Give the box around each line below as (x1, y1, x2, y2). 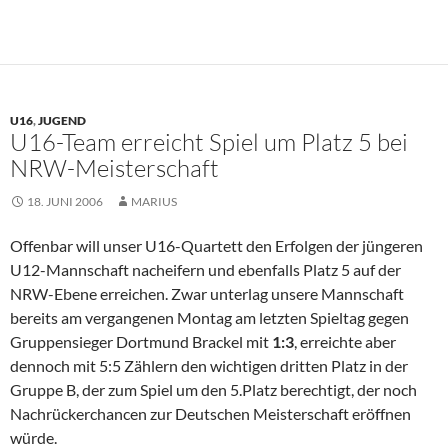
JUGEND (38, 113, 86, 129)
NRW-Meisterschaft (10, 153, 219, 184)
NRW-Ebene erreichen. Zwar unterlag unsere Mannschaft (10, 284, 404, 304)
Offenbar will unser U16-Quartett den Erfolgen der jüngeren (10, 236, 423, 256)
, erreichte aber (294, 332, 396, 352)
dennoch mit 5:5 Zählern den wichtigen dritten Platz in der (10, 356, 408, 376)
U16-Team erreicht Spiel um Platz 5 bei (10, 127, 408, 158)
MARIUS (131, 194, 177, 210)
